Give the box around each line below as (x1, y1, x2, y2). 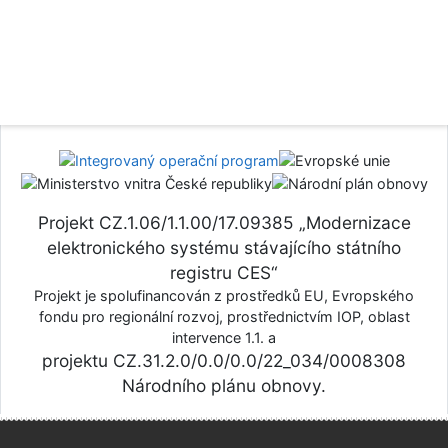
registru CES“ (170, 261, 278, 283)
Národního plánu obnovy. (122, 374, 326, 396)
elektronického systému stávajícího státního (47, 236, 401, 258)
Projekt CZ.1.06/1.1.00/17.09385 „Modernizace (37, 211, 411, 233)
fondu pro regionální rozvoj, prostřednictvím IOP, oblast (38, 307, 410, 325)
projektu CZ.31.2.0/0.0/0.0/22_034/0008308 (42, 349, 406, 371)
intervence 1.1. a (172, 328, 276, 346)
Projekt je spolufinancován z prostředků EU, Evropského (34, 286, 414, 304)
